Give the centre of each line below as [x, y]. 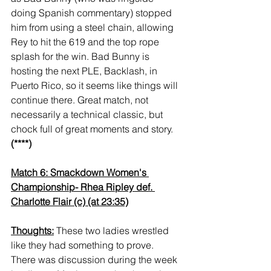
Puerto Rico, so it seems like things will [96, 86]
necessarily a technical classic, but [88, 115]
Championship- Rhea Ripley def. [83, 187]
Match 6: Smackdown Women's [80, 173]
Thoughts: [32, 231]
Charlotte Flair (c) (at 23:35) [70, 202]
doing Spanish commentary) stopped [93, 13]
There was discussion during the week [95, 260]
